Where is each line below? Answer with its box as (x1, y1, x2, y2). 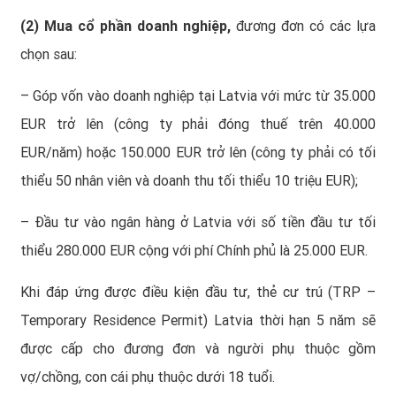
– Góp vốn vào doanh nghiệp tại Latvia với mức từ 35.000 (20, 88, 376, 105)
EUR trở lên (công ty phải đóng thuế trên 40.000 (20, 116, 376, 133)
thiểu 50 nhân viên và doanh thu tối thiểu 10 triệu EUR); (20, 172, 358, 190)
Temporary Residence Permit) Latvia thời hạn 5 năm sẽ (20, 312, 376, 330)
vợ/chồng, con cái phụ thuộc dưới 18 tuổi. (20, 369, 275, 386)
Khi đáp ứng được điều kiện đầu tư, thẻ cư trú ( (20, 284, 333, 301)
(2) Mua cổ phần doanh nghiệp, (20, 18, 236, 35)
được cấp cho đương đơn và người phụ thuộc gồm (20, 340, 376, 358)
